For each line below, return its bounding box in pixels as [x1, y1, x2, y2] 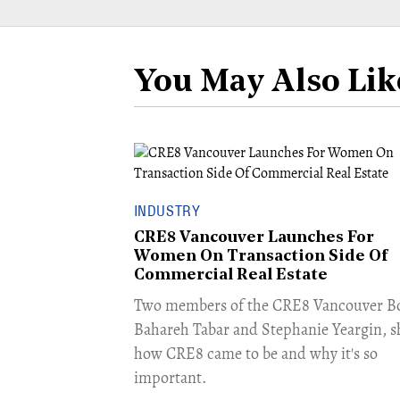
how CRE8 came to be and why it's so [133, 342, 378, 364]
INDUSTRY [133, 201, 201, 220]
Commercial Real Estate [133, 266, 328, 284]
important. [133, 366, 206, 388]
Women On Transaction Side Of [133, 247, 387, 265]
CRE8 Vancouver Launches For [133, 229, 374, 246]
